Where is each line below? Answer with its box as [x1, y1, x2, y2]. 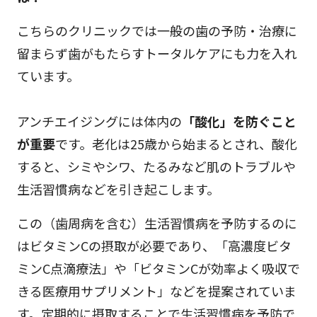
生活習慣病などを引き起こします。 [17, 180, 219, 199]
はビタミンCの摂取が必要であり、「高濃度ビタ [17, 236, 292, 255]
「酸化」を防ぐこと [182, 112, 296, 131]
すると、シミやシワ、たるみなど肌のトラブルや [17, 157, 296, 176]
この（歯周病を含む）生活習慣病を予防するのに [17, 214, 297, 233]
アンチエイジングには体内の [17, 112, 182, 131]
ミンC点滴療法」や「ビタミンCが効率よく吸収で [17, 259, 300, 278]
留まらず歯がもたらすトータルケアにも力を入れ [17, 44, 297, 63]
